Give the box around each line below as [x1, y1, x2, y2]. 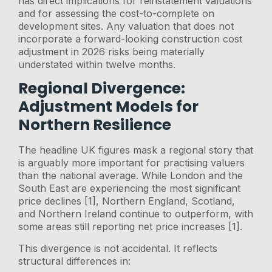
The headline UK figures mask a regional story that [18, 144, 254, 157]
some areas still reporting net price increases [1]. [18, 220, 243, 233]
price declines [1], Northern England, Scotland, [18, 195, 236, 208]
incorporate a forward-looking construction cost [18, 32, 243, 45]
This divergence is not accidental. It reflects [18, 242, 218, 254]
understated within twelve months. [18, 58, 176, 70]
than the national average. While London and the [18, 169, 243, 182]
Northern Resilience [18, 114, 172, 136]
